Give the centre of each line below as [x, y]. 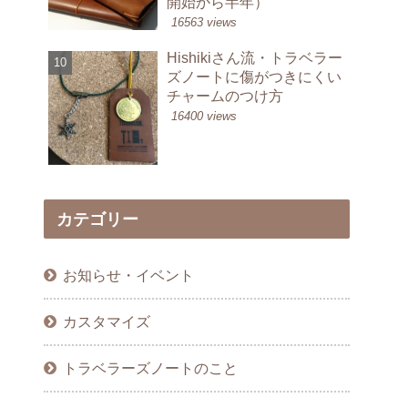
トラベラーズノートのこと [151, 367]
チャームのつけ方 [225, 96]
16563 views [204, 22]
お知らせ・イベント [129, 275]
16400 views [204, 117]
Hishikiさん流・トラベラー [255, 58]
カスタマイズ [107, 321]
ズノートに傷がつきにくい [254, 77]
